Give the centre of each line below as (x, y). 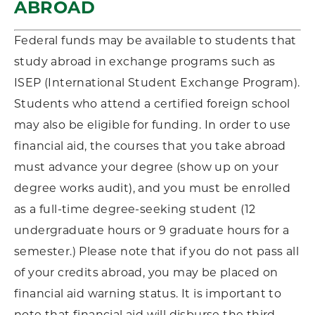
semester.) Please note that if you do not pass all (156, 252)
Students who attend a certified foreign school (152, 105)
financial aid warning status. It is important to (148, 295)
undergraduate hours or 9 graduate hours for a (152, 231)
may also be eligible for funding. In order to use (153, 126)
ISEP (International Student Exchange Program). (157, 84)
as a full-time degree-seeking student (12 (135, 210)
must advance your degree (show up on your (147, 168)
